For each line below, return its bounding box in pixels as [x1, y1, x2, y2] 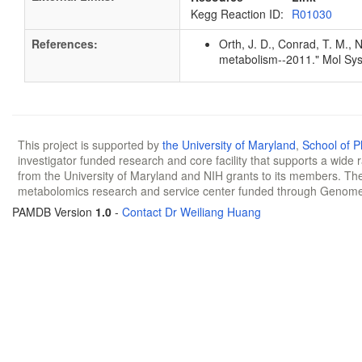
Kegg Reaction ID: [191, 6, 284, 22]
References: [32, 36, 98, 52]
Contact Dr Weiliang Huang [122, 204, 261, 220]
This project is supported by [18, 137, 162, 153]
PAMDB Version [12, 204, 95, 220]
